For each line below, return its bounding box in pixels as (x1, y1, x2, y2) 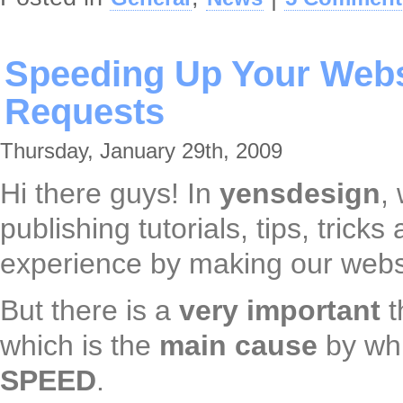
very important (179, 294, 381, 327)
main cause (159, 329, 318, 363)
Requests (4, 92, 165, 132)
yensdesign (219, 177, 381, 210)
